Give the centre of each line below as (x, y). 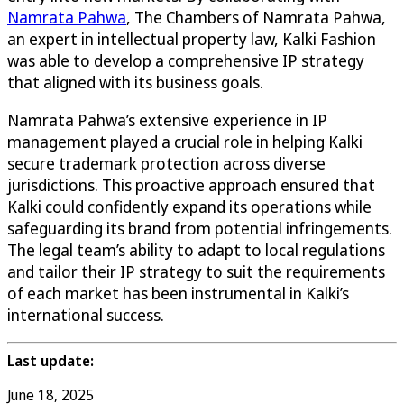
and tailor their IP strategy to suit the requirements (196, 271)
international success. (86, 314)
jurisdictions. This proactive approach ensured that (191, 184)
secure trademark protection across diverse (166, 163)
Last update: (50, 360)
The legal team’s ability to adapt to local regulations (196, 249)
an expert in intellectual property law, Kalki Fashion (192, 38)
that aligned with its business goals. (135, 82)
